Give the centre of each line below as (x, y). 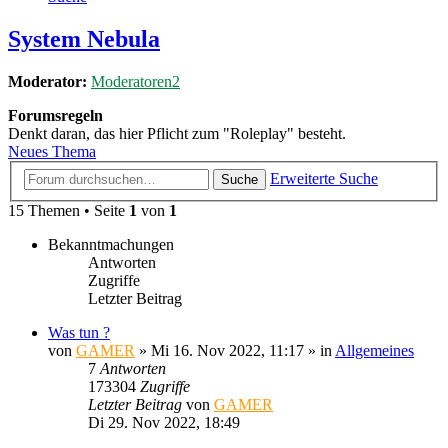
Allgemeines (374, 350)
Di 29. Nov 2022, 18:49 (164, 422)
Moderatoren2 (135, 82)
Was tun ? (79, 332)
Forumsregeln (55, 116)
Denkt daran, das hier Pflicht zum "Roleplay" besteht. (177, 134)
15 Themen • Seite (68, 210)
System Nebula (84, 39)
